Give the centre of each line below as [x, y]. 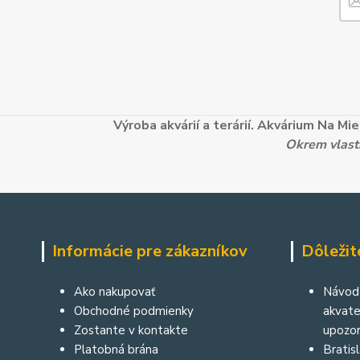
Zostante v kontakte [131, 330]
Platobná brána [116, 349]
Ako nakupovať [115, 291]
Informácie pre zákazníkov [150, 251]
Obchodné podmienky [134, 311]
